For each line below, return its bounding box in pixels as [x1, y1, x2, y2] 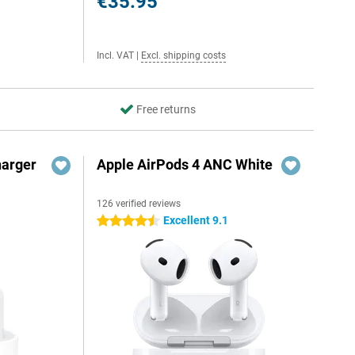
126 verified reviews [97, 198, 181, 209]
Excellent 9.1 [163, 214, 229, 227]
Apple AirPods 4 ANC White [97, 156, 273, 173]
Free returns [136, 103, 196, 116]
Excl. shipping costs [141, 50, 227, 61]
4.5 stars [97, 215, 141, 227]
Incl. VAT [97, 50, 135, 61]
